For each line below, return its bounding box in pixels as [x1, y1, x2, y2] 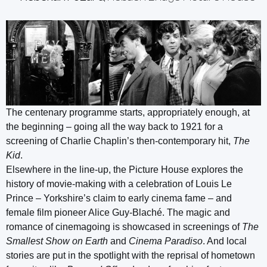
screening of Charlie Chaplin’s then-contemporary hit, [6, 135, 233, 146]
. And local [203, 235, 247, 246]
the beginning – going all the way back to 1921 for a [6, 121, 223, 132]
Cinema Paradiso [129, 235, 203, 246]
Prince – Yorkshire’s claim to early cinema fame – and [6, 193, 232, 203]
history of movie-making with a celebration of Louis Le [6, 178, 232, 189]
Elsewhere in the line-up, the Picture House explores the [6, 164, 243, 175]
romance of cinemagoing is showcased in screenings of [6, 221, 242, 232]
